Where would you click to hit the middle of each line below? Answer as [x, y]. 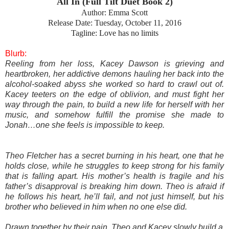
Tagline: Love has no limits [114, 33]
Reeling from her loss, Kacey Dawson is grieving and [114, 63]
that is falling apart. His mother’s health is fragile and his [114, 176]
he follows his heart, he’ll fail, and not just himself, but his [114, 196]
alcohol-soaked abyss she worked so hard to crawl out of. [114, 84]
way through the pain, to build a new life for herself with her [114, 104]
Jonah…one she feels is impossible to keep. [85, 125]
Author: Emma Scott [114, 12]
